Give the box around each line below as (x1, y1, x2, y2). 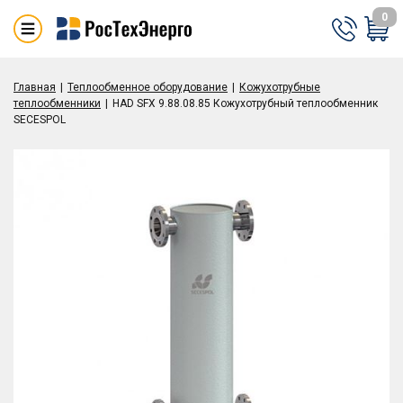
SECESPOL (13, 113, 66, 126)
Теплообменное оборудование (67, 81, 228, 94)
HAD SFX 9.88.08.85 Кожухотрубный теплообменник (112, 97, 378, 110)
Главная (13, 81, 56, 94)
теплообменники (13, 97, 101, 110)
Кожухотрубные (239, 81, 320, 94)
